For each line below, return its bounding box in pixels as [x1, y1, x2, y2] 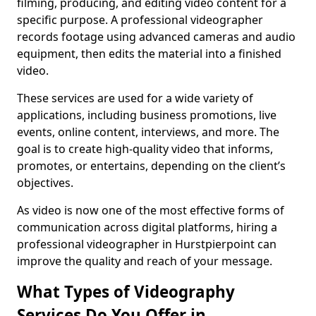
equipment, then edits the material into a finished [17, 46, 281, 61]
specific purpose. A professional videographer [17, 12, 263, 28]
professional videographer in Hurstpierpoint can [17, 236, 276, 252]
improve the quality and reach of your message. [17, 253, 272, 269]
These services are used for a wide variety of [17, 90, 253, 106]
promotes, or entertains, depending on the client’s [17, 158, 286, 174]
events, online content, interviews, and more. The [17, 124, 279, 140]
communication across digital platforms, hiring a [17, 219, 277, 235]
